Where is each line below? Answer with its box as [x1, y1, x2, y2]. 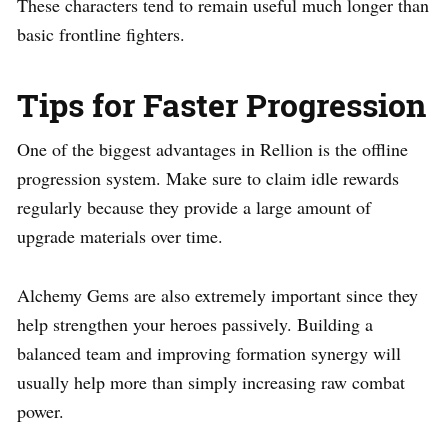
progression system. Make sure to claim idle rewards [17, 165, 399, 190]
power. [17, 398, 64, 423]
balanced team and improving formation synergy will [17, 340, 401, 365]
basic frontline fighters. [17, 21, 185, 46]
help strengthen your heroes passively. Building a [17, 311, 373, 336]
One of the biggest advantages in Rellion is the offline [17, 136, 408, 161]
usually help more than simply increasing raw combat [17, 369, 405, 394]
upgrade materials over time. [17, 223, 223, 248]
